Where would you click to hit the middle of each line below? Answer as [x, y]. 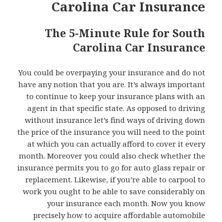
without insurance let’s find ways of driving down [115, 120]
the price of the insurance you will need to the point [111, 132]
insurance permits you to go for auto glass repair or [111, 167]
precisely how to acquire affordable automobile [119, 215]
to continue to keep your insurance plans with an [115, 96]
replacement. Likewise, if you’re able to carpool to [115, 179]
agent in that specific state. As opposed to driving [116, 108]
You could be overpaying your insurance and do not [111, 72]
